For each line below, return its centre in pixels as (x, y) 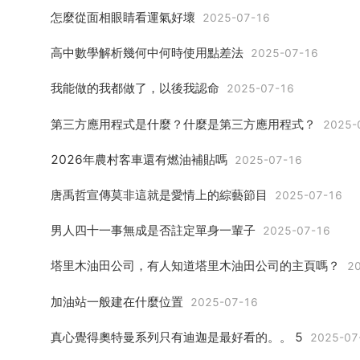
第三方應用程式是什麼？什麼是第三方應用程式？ (183, 124)
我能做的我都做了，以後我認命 (135, 88)
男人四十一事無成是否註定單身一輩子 (153, 231)
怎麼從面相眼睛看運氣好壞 (123, 18)
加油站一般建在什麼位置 (117, 301)
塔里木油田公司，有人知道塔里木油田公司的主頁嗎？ (195, 266)
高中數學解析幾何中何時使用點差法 (147, 53)
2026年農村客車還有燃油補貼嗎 (139, 159)
